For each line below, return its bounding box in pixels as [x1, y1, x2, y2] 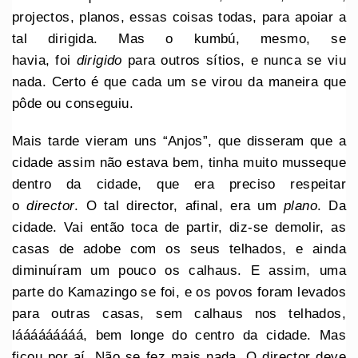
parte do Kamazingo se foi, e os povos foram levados [12, 284, 346, 300]
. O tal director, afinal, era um [74, 197, 284, 213]
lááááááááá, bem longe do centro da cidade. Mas [12, 327, 346, 343]
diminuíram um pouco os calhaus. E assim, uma [12, 262, 346, 278]
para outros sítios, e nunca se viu [121, 52, 346, 68]
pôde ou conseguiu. [12, 95, 134, 111]
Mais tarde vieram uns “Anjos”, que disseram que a [12, 133, 346, 149]
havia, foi [12, 52, 77, 68]
